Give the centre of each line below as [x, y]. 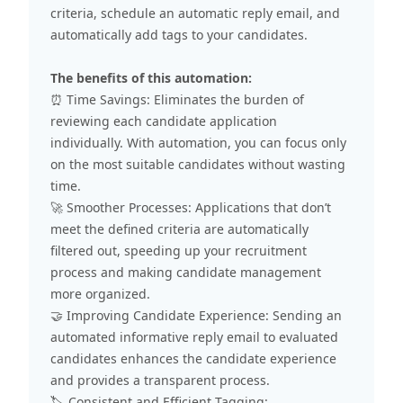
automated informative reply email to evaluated [194, 336]
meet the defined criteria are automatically [179, 228]
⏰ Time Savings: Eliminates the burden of [177, 99]
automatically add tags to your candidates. [179, 34]
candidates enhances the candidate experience [193, 358]
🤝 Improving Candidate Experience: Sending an [196, 315]
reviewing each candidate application [164, 121]
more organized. [100, 293]
